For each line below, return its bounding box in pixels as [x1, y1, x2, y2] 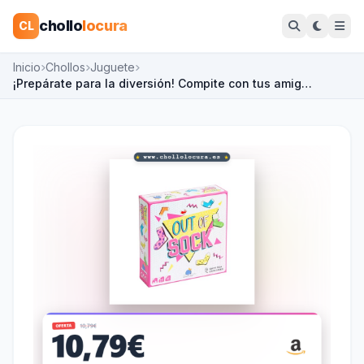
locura [82, 17, 128, 34]
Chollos [45, 60, 85, 74]
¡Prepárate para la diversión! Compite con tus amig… [13, 76, 312, 90]
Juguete [90, 60, 135, 74]
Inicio [13, 60, 41, 74]
